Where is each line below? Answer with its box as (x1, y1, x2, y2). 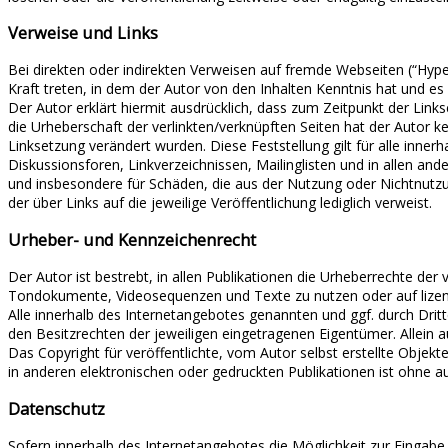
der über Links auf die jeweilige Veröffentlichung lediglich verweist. (8, 193, 432, 213)
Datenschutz (8, 397, 105, 420)
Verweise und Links (8, 22, 158, 45)
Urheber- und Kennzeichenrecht (8, 228, 256, 251)
